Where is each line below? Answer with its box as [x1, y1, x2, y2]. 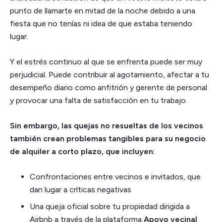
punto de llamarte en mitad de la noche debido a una [10, 5, 195, 15]
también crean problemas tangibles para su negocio [10, 133, 206, 143]
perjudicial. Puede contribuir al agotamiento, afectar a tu [10, 69, 209, 79]
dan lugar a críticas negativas [30, 184, 131, 194]
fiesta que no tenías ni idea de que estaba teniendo [10, 18, 192, 28]
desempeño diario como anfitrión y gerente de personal [10, 82, 207, 92]
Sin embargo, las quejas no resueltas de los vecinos [10, 120, 203, 130]
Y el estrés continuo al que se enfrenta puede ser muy [10, 56, 202, 66]
